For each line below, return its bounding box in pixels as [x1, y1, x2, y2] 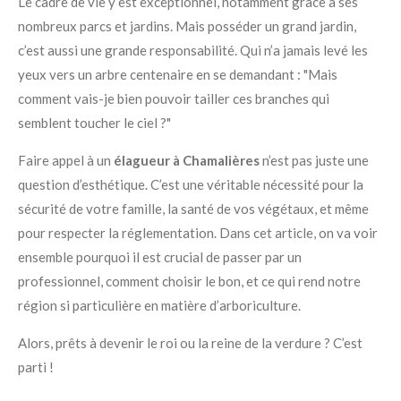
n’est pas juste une [260, 152, 369, 168]
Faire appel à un [18, 152, 114, 168]
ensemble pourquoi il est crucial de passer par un [18, 249, 302, 265]
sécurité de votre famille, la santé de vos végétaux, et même [18, 200, 369, 217]
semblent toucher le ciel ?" [18, 115, 171, 131]
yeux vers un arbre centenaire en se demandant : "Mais [18, 66, 337, 82]
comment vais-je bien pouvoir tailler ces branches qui [18, 90, 329, 107]
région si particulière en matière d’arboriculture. [18, 297, 301, 313]
